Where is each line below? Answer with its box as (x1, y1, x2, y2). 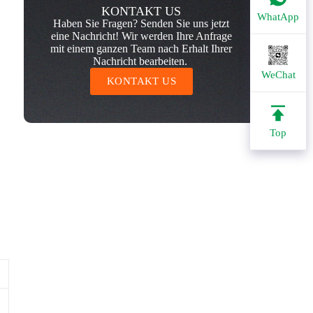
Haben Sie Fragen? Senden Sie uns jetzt (53, 17, 230, 29)
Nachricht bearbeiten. (92, 54, 190, 67)
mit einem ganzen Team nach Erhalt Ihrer (50, 42, 233, 54)
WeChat (261, 69, 296, 80)
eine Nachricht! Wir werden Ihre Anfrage (50, 29, 232, 42)
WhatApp (257, 11, 299, 22)
